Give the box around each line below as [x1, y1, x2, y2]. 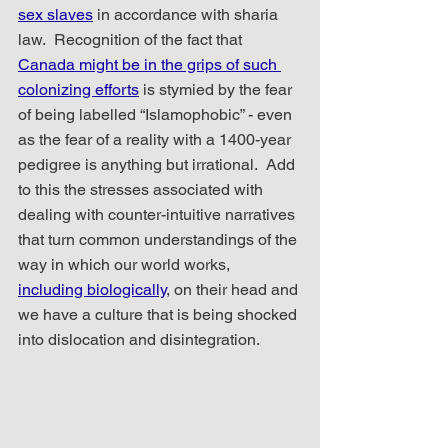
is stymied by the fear [139, 80, 296, 100]
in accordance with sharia [93, 5, 282, 25]
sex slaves [18, 5, 93, 25]
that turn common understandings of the [18, 230, 301, 250]
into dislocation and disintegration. [18, 330, 260, 350]
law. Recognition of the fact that [18, 30, 246, 50]
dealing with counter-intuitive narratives [18, 205, 299, 225]
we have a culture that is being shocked [18, 305, 301, 325]
